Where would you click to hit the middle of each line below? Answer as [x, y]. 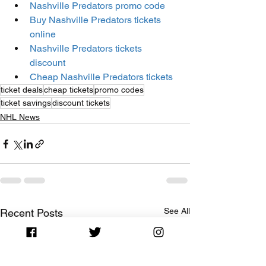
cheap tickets [69, 90]
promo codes [119, 90]
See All [177, 211]
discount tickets [81, 103]
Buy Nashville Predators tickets [96, 20]
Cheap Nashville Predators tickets [101, 77]
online [43, 34]
